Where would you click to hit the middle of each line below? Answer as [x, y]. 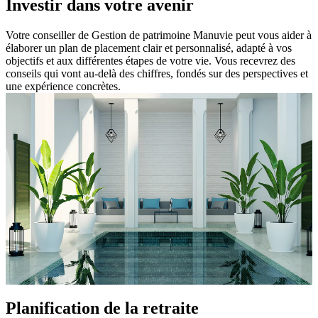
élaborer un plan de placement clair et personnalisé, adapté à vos [149, 48]
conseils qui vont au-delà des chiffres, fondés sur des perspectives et [157, 74]
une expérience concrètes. [63, 87]
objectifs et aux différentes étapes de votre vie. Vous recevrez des [150, 61]
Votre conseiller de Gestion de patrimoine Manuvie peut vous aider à [159, 35]
